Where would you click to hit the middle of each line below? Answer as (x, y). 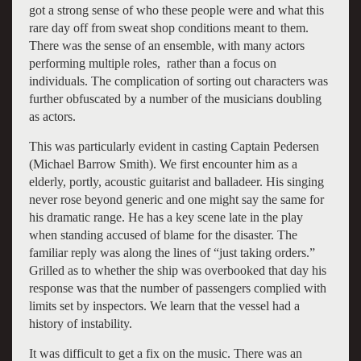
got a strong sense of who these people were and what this (176, 10)
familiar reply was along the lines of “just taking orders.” (172, 252)
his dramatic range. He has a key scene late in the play (166, 217)
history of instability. (80, 323)
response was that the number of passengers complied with (177, 288)
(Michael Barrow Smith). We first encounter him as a (163, 164)
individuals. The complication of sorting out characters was (178, 81)
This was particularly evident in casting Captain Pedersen (174, 146)
